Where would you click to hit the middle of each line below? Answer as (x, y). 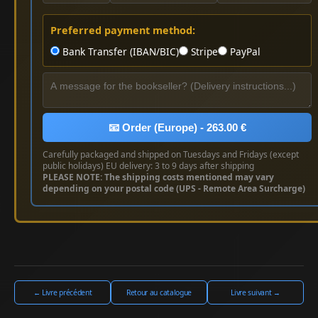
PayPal (244, 51)
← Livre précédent (62, 292)
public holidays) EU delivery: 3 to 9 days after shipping (148, 165)
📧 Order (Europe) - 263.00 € (177, 127)
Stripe (203, 51)
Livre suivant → (256, 292)
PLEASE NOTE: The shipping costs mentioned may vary (158, 177)
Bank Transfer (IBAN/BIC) (119, 51)
